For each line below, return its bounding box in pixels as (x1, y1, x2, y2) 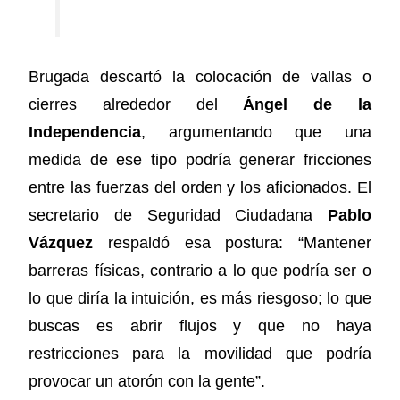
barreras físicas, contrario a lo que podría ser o (29, 262, 371, 280)
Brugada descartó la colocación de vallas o (29, 68, 371, 87)
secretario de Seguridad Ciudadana (29, 206, 328, 225)
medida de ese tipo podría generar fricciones (29, 151, 371, 170)
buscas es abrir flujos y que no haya (29, 317, 371, 336)
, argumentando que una (141, 123, 371, 142)
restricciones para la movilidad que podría (29, 345, 371, 363)
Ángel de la (243, 96, 371, 114)
